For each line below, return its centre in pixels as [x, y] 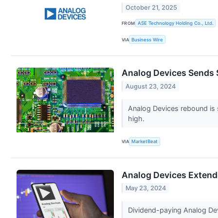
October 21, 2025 [152, 8]
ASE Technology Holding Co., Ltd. [175, 23]
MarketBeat [145, 142]
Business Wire [147, 39]
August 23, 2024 [151, 86]
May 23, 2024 [146, 188]
